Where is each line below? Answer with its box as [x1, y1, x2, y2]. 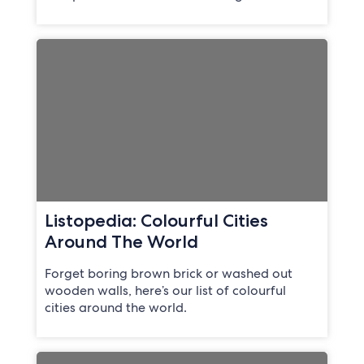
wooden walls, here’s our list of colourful [44, 282, 286, 300]
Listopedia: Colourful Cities [44, 210, 268, 232]
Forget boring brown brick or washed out [44, 265, 292, 283]
